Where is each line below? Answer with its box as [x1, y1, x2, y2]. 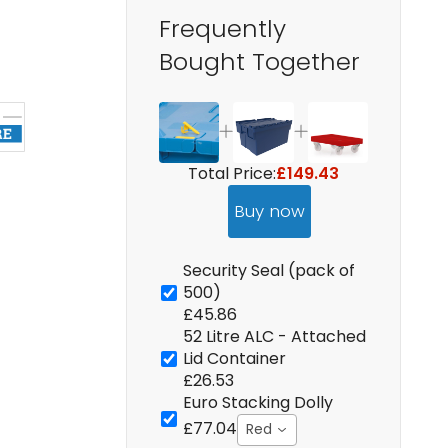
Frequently [159, 12, 286, 46]
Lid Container [183, 346, 286, 370]
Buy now [233, 198, 305, 223]
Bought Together [159, 45, 360, 79]
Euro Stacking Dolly [183, 390, 333, 414]
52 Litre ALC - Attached [183, 324, 366, 348]
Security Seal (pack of [183, 258, 355, 282]
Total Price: [188, 161, 276, 185]
